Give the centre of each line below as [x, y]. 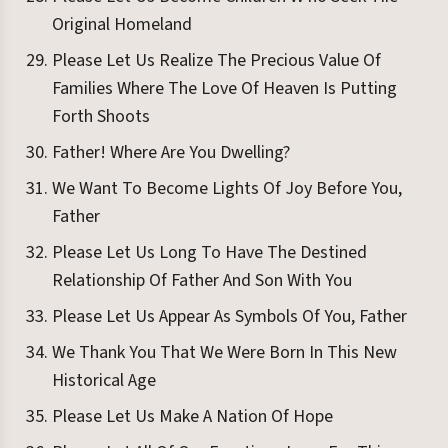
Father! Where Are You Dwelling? [171, 152]
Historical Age [104, 380]
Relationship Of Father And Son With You [202, 280]
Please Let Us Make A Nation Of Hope [192, 416]
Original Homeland [122, 24]
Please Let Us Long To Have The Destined [209, 252]
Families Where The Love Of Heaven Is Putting [224, 88]
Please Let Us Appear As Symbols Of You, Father [229, 316]
